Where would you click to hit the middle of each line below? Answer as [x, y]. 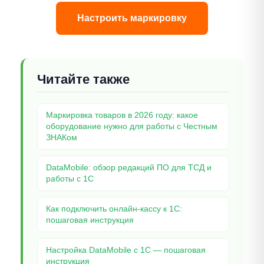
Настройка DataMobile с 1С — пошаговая [126, 250]
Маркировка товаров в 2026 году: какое [122, 115]
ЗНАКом [62, 138]
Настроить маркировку [132, 18]
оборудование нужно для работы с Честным [132, 126]
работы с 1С [70, 179]
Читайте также [83, 80]
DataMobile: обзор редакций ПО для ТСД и [129, 168]
